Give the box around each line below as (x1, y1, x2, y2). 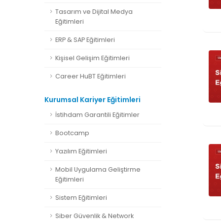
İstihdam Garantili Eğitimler (55, 110, 140, 119)
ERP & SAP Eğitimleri (55, 36, 115, 44)
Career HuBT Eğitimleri (55, 72, 126, 80)
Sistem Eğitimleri (55, 193, 107, 202)
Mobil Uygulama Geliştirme (55, 165, 141, 174)
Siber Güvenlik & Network (55, 212, 134, 220)
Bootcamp (55, 129, 89, 137)
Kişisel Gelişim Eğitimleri (55, 54, 130, 62)
